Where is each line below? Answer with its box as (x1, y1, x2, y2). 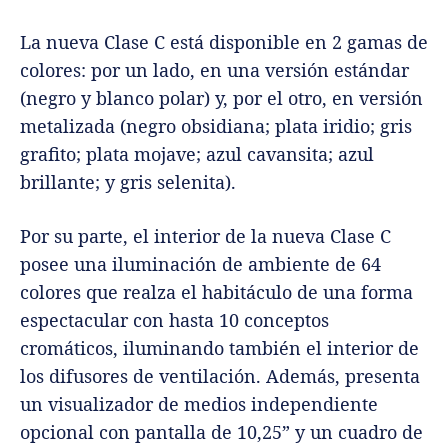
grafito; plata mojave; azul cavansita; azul (20, 141, 374, 166)
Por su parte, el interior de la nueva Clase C (20, 223, 391, 248)
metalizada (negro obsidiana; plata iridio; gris (20, 113, 412, 138)
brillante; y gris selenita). (20, 169, 236, 194)
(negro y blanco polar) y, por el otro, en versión (20, 85, 423, 110)
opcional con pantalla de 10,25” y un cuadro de (20, 419, 423, 444)
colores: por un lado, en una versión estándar (20, 57, 409, 82)
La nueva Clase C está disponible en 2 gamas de (20, 29, 428, 54)
